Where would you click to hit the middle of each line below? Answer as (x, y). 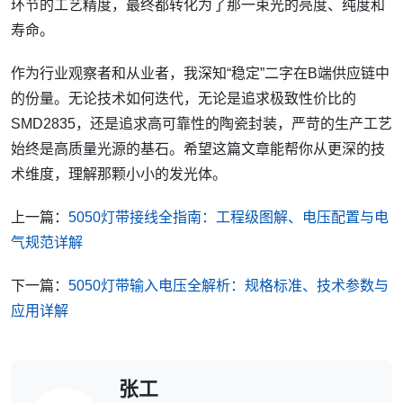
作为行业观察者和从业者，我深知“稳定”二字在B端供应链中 (200, 73)
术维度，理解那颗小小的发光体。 (119, 174)
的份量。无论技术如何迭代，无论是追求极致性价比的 (184, 98)
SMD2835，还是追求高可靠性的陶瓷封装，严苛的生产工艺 (201, 123)
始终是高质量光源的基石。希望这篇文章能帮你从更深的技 (198, 148)
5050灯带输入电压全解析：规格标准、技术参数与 (228, 285)
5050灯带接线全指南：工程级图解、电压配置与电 (228, 217)
